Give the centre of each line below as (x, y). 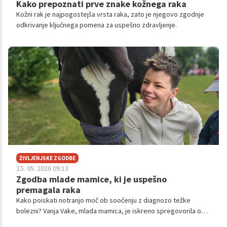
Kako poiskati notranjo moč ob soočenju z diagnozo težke (103, 200)
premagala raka (48, 190)
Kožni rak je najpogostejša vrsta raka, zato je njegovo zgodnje (110, 14)
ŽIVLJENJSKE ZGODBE (47, 158)
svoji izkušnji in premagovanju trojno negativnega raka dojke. (108, 221)
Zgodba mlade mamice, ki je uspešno (91, 179)
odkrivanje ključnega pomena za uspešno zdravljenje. (97, 25)
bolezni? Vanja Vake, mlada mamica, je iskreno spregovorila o (109, 211)
